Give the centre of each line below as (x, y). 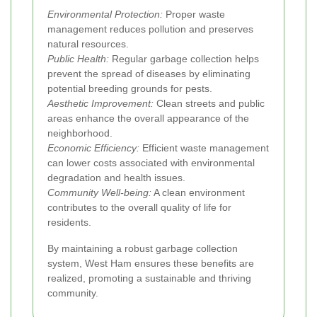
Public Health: (78, 59)
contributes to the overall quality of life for (139, 208)
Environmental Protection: (105, 15)
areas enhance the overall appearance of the (148, 119)
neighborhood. (80, 133)
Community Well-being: (99, 193)
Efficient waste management (204, 148)
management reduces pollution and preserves (150, 29)
